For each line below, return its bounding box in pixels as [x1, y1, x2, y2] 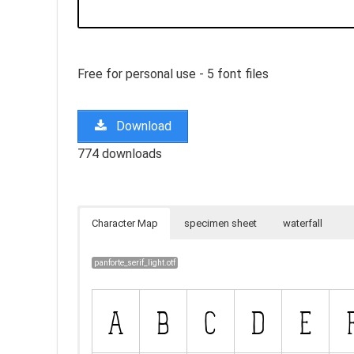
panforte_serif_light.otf [94, 257, 176, 268]
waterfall [283, 217, 322, 229]
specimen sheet [184, 217, 257, 229]
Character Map [92, 217, 158, 229]
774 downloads [77, 145, 162, 161]
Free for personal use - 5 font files [77, 66, 269, 81]
